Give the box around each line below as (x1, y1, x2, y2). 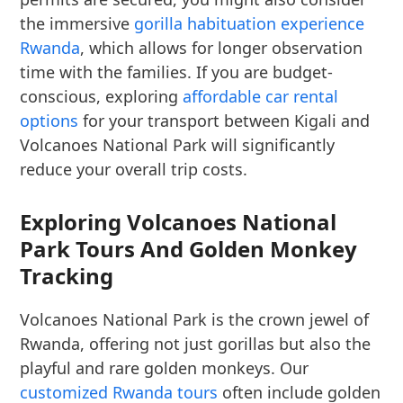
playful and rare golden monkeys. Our (20, 357, 309, 380)
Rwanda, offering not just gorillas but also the (20, 333, 372, 355)
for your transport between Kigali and (78, 110, 371, 132)
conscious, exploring (20, 85, 184, 108)
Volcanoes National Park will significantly (20, 134, 336, 157)
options (20, 110, 79, 132)
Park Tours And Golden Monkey (20, 234, 358, 264)
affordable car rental (183, 85, 339, 108)
